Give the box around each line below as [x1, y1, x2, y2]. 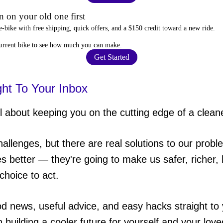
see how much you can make [39, 41, 120, 49]
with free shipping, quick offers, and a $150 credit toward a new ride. [16, 24, 215, 32]
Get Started [94, 52, 129, 61]
